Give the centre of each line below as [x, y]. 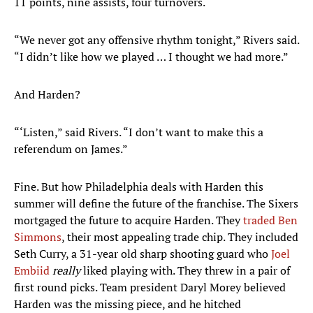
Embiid [32, 271]
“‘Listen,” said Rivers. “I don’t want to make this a [139, 132]
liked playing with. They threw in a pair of [185, 271]
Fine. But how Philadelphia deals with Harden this [139, 187]
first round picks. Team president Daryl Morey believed [150, 287]
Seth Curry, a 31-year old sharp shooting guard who [143, 254]
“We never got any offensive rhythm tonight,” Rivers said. [156, 40]
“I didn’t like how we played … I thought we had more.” [151, 57]
